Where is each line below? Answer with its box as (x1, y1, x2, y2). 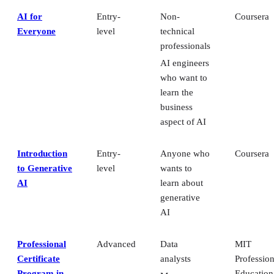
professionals (160, 41, 210, 51)
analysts (160, 254, 191, 264)
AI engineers (160, 58, 209, 68)
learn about (160, 178, 203, 188)
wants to (160, 163, 192, 174)
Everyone (17, 26, 56, 37)
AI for (17, 12, 42, 22)
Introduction (17, 149, 67, 159)
